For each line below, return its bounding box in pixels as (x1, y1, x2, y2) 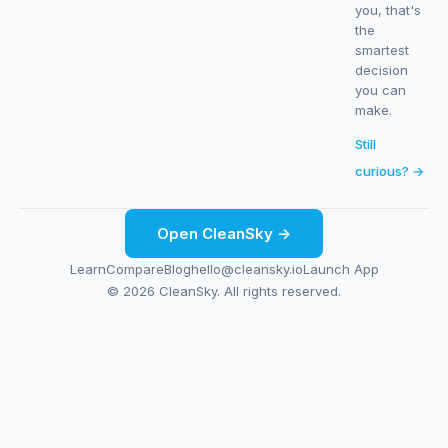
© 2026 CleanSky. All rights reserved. (107, 283, 341, 299)
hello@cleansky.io (190, 261, 303, 277)
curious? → (355, 163, 425, 179)
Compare (105, 261, 164, 277)
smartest (355, 42, 410, 58)
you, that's (355, 2, 422, 18)
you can (355, 82, 407, 98)
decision (355, 62, 409, 78)
